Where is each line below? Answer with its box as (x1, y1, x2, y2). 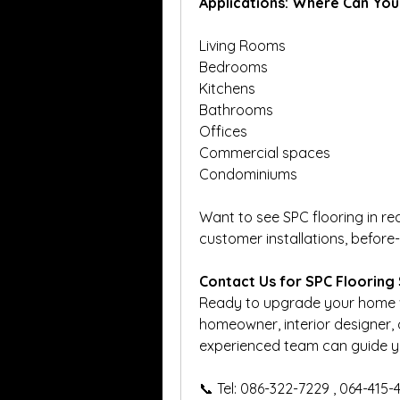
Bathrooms (199, 100, 273, 119)
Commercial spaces (199, 143, 330, 162)
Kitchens (199, 79, 255, 97)
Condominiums (199, 164, 297, 183)
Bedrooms (199, 57, 268, 76)
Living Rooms (199, 36, 286, 54)
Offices (199, 121, 247, 140)
